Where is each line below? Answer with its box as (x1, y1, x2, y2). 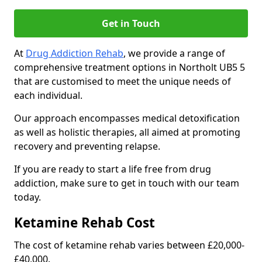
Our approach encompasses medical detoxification (14, 112, 240, 125)
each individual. (14, 89, 82, 102)
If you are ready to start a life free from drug (14, 163, 211, 175)
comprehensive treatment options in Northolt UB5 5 (14, 61, 245, 74)
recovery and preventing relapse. (14, 140, 160, 153)
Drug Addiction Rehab (26, 47, 123, 60)
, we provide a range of (123, 47, 225, 60)
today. (14, 191, 41, 204)
